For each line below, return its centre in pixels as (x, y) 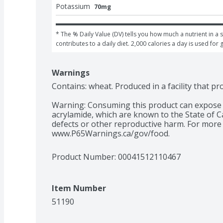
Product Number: (85, 157)
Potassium (73, 6)
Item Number (79, 188)
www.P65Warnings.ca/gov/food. (111, 133)
